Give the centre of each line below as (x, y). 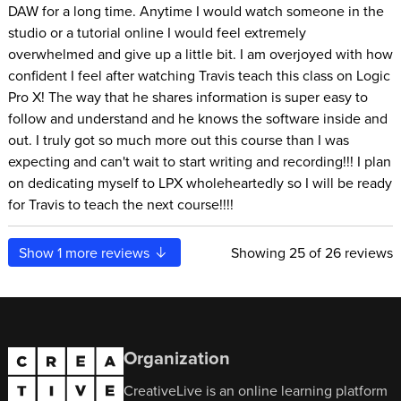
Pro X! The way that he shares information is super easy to (188, 96)
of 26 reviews (350, 252)
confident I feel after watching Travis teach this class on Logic (199, 75)
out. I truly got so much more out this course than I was (178, 139)
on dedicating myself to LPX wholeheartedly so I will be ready (200, 182)
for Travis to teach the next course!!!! (120, 204)
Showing (260, 252)
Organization (177, 357)
